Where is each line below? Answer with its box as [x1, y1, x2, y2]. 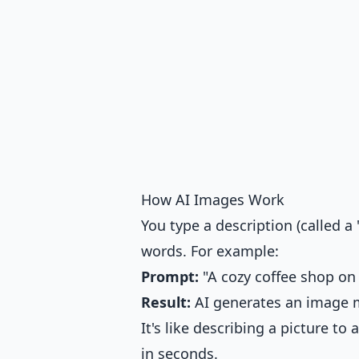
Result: [141, 292, 191, 313]
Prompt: [141, 267, 199, 287]
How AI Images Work [141, 190, 284, 210]
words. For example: [141, 241, 279, 261]
